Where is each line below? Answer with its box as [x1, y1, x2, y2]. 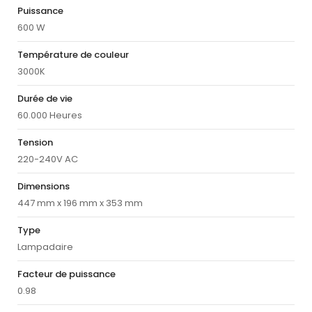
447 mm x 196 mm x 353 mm [17, 196, 143, 210]
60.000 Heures [17, 109, 82, 123]
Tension [17, 136, 53, 150]
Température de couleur [17, 48, 129, 62]
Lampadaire [17, 240, 73, 254]
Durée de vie [17, 92, 72, 106]
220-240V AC [17, 153, 78, 166]
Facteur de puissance [17, 267, 116, 281]
